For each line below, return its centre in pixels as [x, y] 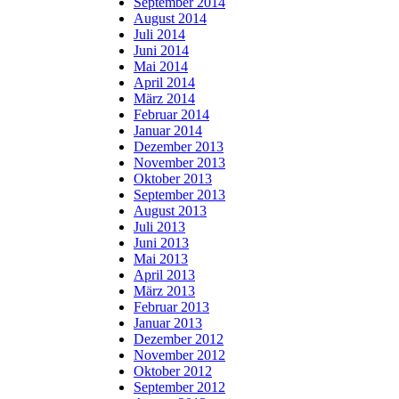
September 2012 [179, 387]
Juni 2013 [161, 242]
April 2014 [164, 82]
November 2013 [179, 162]
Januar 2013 [168, 322]
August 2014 [170, 18]
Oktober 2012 [173, 370]
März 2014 [164, 98]
